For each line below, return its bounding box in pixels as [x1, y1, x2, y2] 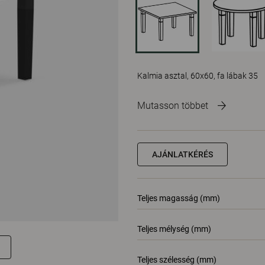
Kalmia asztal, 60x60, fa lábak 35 [137, 71, 258, 80]
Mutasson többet [137, 100, 208, 111]
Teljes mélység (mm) [137, 224, 211, 234]
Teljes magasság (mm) [137, 193, 220, 203]
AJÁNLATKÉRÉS [152, 150, 213, 159]
